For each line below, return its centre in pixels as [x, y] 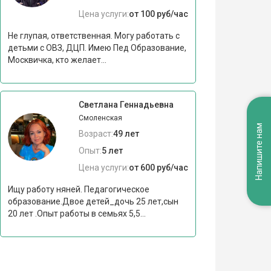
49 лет [126, 134]
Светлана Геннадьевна [126, 105]
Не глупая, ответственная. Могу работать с [93, 36]
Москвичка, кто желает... [57, 60]
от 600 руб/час [158, 168]
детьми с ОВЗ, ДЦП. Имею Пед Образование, [97, 48]
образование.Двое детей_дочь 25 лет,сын [93, 202]
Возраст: [96, 134]
